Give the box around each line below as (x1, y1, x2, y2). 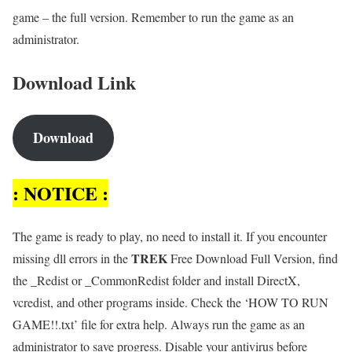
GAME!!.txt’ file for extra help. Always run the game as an (13, 315, 305, 332)
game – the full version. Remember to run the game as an (13, 8, 294, 25)
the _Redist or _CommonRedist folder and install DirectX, (13, 271, 300, 288)
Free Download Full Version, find (167, 249, 338, 266)
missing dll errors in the (13, 249, 131, 266)
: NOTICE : (13, 178, 108, 207)
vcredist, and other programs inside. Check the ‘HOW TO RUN (13, 293, 328, 310)
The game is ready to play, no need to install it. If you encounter (13, 227, 327, 244)
